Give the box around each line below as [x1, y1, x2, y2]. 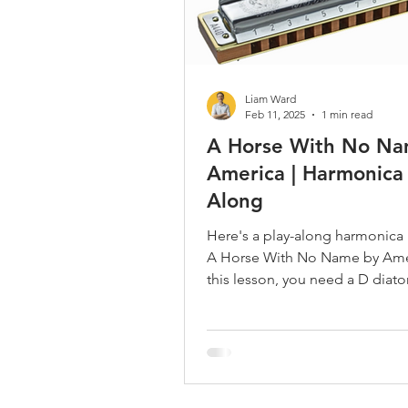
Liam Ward [245, 92, 296, 106]
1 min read [321, 107, 372, 121]
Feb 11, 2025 [245, 107, 305, 121]
